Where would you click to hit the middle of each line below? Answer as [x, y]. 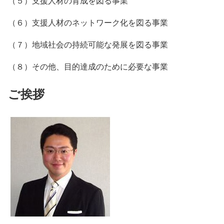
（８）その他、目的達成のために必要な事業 [88, 66]
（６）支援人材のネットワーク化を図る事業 [88, 22]
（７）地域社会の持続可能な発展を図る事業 [88, 44]
